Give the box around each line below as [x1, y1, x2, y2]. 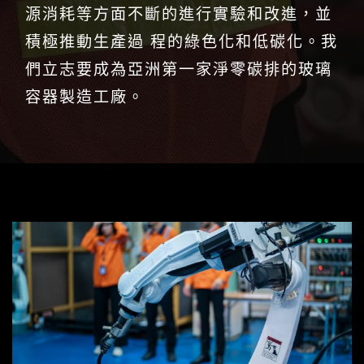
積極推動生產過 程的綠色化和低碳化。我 [25, 32, 338, 51]
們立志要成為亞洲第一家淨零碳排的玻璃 [25, 59, 332, 79]
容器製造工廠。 [25, 87, 145, 106]
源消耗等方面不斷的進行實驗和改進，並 [25, 4, 332, 24]
